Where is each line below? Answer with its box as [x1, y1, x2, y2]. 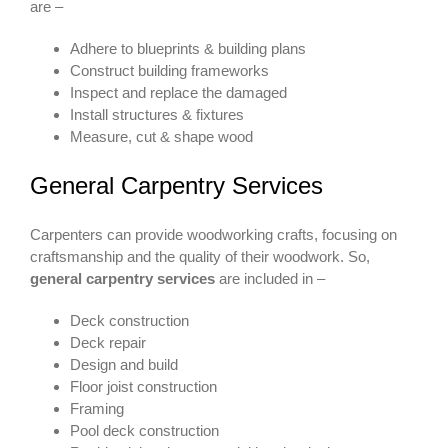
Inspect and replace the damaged [70, 84, 287, 102]
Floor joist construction [70, 378, 217, 396]
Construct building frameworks [70, 62, 269, 80]
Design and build [70, 356, 178, 374]
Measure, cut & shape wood [70, 128, 253, 146]
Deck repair [70, 334, 146, 352]
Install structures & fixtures [70, 106, 244, 124]
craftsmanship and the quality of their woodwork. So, [30, 248, 370, 266]
